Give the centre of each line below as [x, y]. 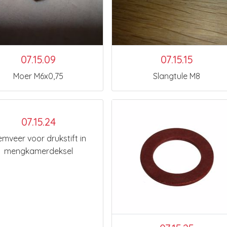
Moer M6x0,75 [38, 76]
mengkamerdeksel [38, 151]
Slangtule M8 [177, 76]
